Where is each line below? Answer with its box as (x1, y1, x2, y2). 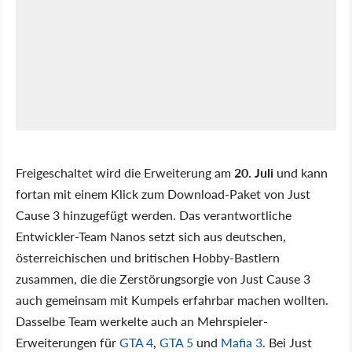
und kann (273, 163, 328, 181)
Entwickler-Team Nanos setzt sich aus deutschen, (16, 226, 286, 245)
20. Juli (234, 163, 273, 181)
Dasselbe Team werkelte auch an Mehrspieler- (16, 311, 268, 330)
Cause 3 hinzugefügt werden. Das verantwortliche (16, 205, 291, 224)
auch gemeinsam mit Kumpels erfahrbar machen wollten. (16, 290, 328, 309)
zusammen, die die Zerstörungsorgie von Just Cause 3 (16, 269, 310, 288)
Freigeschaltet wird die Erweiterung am (16, 163, 234, 181)
